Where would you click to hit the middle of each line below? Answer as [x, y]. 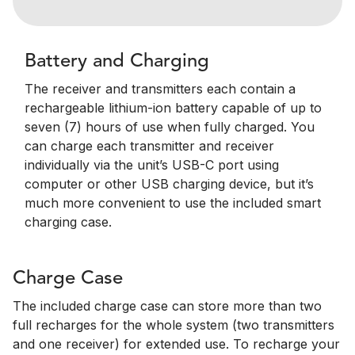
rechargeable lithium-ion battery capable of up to [173, 108]
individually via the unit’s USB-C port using [152, 165]
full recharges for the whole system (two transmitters [174, 325]
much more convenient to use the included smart [173, 203]
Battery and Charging [117, 62]
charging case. [68, 222]
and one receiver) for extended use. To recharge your [176, 344]
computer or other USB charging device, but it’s [169, 184]
